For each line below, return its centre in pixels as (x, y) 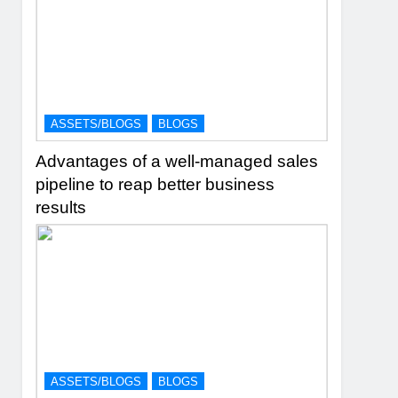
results (61, 208)
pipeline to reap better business (155, 185)
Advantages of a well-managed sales (177, 162)
